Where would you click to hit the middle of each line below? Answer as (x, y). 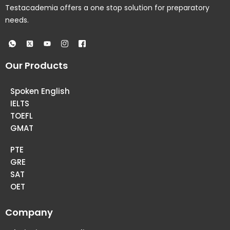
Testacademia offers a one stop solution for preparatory (107, 8)
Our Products (36, 66)
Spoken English (40, 91)
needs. (17, 20)
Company (29, 213)
